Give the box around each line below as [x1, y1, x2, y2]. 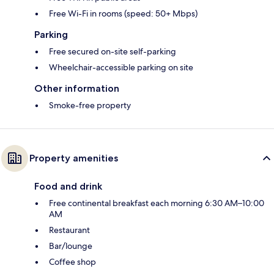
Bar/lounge [49, 240, 92, 252]
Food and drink [34, 180, 102, 193]
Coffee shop [49, 256, 96, 268]
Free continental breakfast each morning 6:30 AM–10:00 [49, 198, 264, 209]
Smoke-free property [49, 100, 131, 111]
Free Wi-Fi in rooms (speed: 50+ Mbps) [49, 8, 198, 20]
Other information [34, 83, 119, 95]
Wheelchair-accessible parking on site [49, 62, 193, 73]
